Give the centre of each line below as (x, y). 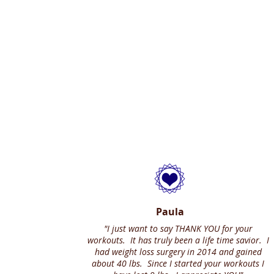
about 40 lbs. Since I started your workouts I (178, 263)
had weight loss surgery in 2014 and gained (178, 252)
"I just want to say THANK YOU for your (178, 228)
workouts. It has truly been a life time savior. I (178, 240)
